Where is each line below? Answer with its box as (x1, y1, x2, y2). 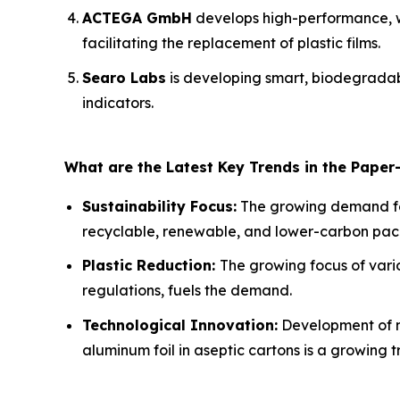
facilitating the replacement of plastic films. (82, 33, 380, 52)
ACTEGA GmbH (82, 8, 192, 27)
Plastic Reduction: (82, 256, 220, 275)
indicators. (82, 93, 154, 112)
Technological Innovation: (82, 315, 278, 334)
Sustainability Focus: (82, 196, 237, 215)
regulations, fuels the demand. (82, 281, 292, 300)
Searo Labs (82, 68, 166, 87)
